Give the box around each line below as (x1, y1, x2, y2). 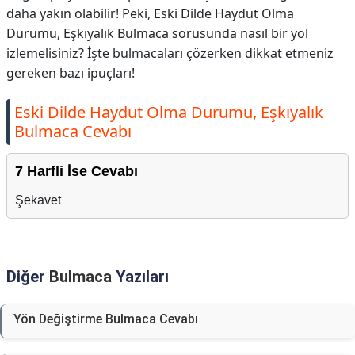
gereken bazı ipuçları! (6, 64, 135, 82)
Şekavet (15, 193, 61, 207)
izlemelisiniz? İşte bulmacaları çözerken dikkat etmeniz (6, 44, 334, 62)
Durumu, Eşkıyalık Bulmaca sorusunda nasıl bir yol (6, 25, 308, 42)
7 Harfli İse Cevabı (15, 163, 138, 179)
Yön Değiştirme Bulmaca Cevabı (13, 311, 198, 326)
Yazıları (112, 267, 169, 286)
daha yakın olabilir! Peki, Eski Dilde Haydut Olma (6, 5, 294, 22)
